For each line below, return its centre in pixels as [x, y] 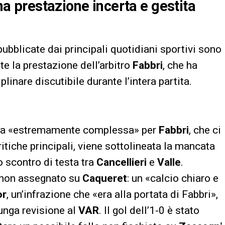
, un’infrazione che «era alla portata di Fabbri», [112, 195]
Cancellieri [122, 162]
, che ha [180, 66]
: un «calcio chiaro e [173, 179]
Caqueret [105, 179]
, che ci [205, 130]
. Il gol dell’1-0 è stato [149, 211]
